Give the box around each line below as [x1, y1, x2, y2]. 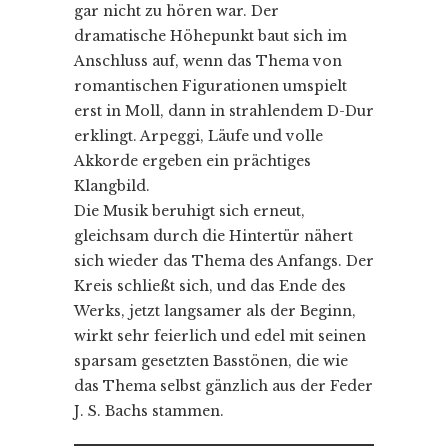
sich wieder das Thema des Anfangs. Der [74, 251, 374, 270]
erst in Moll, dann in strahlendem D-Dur [74, 101, 374, 120]
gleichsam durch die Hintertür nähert [74, 226, 353, 245]
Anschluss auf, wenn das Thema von [74, 51, 342, 70]
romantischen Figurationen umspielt [74, 76, 347, 95]
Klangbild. [74, 176, 150, 195]
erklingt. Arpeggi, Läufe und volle [74, 126, 323, 145]
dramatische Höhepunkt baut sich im [74, 26, 347, 45]
